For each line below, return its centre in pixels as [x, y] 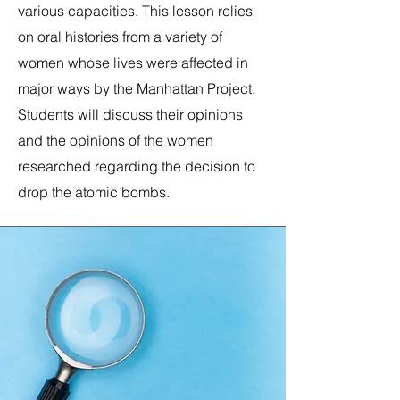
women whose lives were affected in [133, 62]
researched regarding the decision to [137, 166]
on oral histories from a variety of [120, 37]
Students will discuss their [103, 114]
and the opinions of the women [116, 140]
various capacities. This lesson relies [135, 11]
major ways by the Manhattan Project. [137, 88]
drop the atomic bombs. [94, 192]
